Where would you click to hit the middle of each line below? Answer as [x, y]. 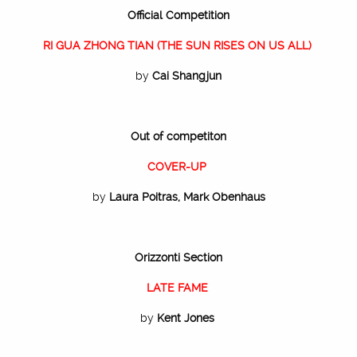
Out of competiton [178, 136]
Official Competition [178, 15]
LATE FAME [178, 288]
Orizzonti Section [178, 257]
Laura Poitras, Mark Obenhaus [187, 197]
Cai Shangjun [187, 76]
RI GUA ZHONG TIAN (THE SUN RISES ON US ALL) [177, 45]
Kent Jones [187, 318]
